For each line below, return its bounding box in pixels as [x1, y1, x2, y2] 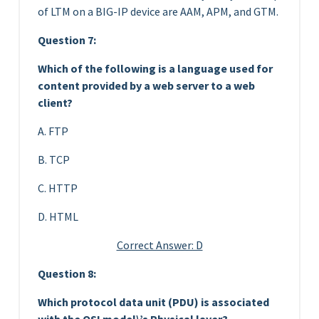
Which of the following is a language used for [38, 61, 273, 75]
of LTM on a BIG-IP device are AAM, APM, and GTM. [38, 4, 278, 19]
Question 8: [38, 266, 96, 281]
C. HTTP [38, 180, 78, 195]
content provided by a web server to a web [38, 78, 255, 93]
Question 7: [38, 32, 96, 47]
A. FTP [38, 123, 68, 138]
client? [38, 95, 73, 110]
